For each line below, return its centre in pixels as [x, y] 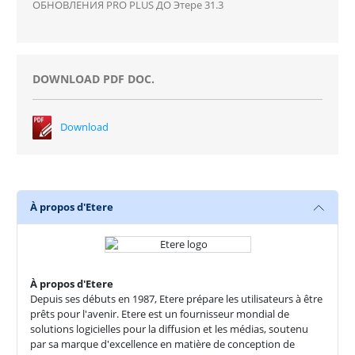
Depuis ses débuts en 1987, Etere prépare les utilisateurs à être [177, 298]
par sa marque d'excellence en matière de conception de [163, 344]
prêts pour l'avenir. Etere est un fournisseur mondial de [160, 313]
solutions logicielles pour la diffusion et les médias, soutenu [170, 328]
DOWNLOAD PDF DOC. [93, 78]
